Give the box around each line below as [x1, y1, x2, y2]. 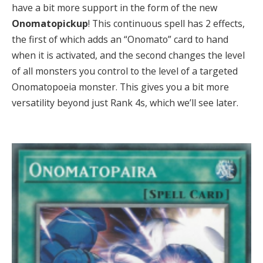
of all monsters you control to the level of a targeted [12, 64, 238, 77]
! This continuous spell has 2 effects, [88, 16, 245, 30]
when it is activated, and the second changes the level [12, 48, 245, 62]
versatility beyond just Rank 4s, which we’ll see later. [12, 96, 238, 109]
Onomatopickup [12, 16, 88, 30]
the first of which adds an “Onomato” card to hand [12, 32, 228, 46]
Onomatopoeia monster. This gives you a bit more [12, 80, 229, 93]
